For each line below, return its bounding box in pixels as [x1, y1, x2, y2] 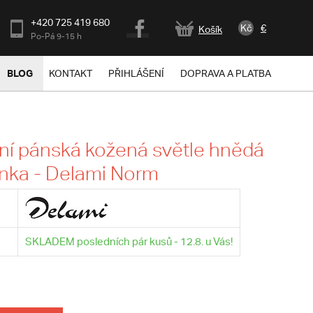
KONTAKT [49, 68, 92, 79]
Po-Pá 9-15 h [31, 31, 82, 41]
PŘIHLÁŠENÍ [108, 68, 164, 79]
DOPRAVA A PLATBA [180, 68, 271, 79]
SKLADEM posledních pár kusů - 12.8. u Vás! [24, 235, 233, 247]
